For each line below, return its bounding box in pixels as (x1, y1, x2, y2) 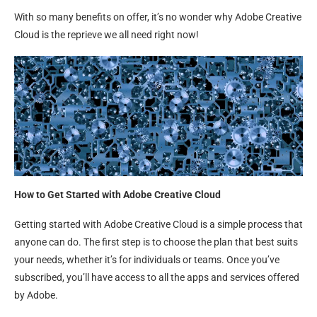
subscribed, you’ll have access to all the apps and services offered (14, 272, 299, 283)
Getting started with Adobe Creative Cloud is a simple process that (14, 219, 303, 230)
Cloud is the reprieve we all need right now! (14, 29, 199, 40)
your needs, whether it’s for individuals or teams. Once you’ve (14, 254, 279, 265)
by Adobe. (14, 289, 58, 301)
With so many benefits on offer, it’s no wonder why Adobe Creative (14, 11, 301, 23)
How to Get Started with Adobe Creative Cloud (14, 189, 221, 200)
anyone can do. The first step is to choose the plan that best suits (14, 236, 298, 248)
